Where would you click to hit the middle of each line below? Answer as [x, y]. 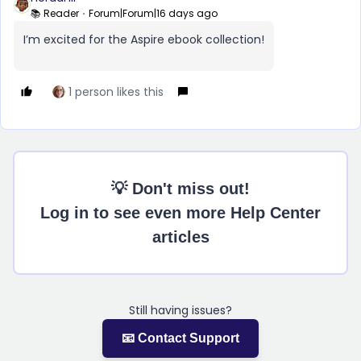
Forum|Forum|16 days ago [153, 13]
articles [180, 237]
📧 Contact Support [180, 338]
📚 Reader [55, 13]
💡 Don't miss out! [180, 189]
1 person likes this [116, 92]
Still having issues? [180, 310]
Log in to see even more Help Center [180, 213]
